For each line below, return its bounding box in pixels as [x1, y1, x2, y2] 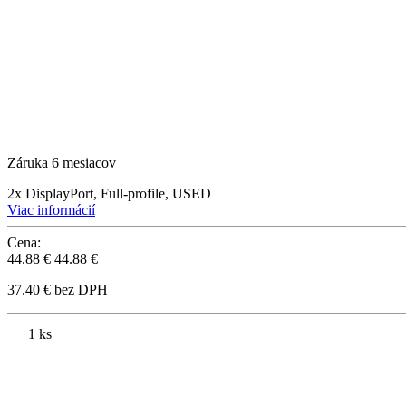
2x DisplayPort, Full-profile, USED [7, 186, 211, 202]
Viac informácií [7, 202, 95, 218]
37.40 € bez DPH [7, 282, 108, 298]
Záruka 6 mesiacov [7, 155, 116, 171]
